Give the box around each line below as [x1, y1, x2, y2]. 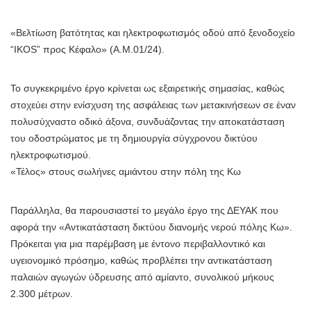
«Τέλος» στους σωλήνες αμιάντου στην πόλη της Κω [10, 166, 241, 178]
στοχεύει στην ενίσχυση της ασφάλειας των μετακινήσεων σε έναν [10, 99, 296, 111]
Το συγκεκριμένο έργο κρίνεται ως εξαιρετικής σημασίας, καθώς [10, 83, 285, 94]
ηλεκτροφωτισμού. [10, 149, 91, 161]
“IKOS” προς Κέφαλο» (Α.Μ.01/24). [10, 44, 165, 56]
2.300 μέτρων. [10, 288, 73, 300]
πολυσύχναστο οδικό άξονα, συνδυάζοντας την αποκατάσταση [10, 116, 285, 128]
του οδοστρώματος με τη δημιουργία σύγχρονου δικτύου [10, 133, 258, 144]
